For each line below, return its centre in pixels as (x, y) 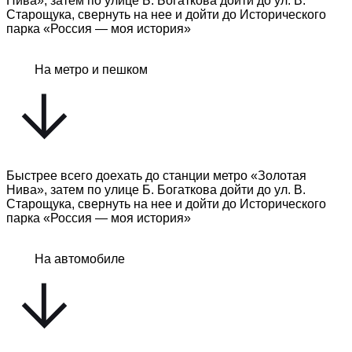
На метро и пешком (91, 70)
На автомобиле (80, 259)
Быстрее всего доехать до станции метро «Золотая (156, 176)
